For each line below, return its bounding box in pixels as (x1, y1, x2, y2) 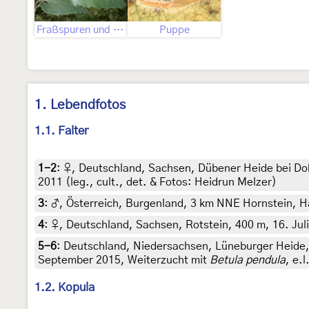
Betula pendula (210, 255, 286, 266)
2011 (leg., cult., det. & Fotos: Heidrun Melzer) (38, 177, 277, 188)
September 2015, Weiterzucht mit (38, 255, 210, 266)
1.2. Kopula (34, 281, 94, 294)
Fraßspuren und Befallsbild (113, 25, 123, 35)
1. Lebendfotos (34, 99, 126, 112)
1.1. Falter (34, 125, 88, 137)
